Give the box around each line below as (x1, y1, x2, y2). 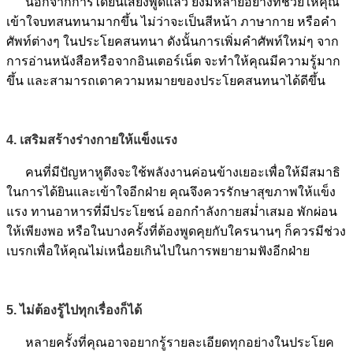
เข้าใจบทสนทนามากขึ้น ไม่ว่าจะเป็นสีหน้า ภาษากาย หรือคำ (6, 14, 336, 28)
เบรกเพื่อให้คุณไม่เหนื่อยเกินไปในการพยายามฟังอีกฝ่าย (6, 243, 310, 258)
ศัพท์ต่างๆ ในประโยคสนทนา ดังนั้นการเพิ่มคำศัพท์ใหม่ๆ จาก (6, 34, 339, 48)
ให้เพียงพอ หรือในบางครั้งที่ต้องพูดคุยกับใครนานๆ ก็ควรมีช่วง (6, 224, 346, 238)
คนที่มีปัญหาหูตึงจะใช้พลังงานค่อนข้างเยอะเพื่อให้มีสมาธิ (25, 165, 340, 179)
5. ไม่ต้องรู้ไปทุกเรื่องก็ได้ (6, 303, 142, 317)
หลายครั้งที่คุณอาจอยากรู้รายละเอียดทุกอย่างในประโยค (25, 335, 334, 349)
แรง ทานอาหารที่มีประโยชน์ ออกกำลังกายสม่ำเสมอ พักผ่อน (6, 204, 337, 218)
